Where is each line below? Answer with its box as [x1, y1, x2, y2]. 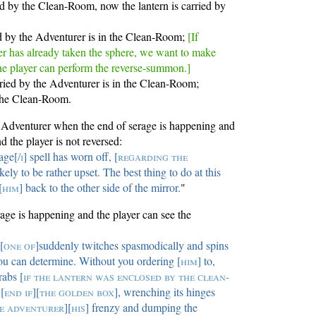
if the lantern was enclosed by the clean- [23, 269, 230, 284]
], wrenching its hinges [114, 284, 216, 300]
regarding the [118, 149, 188, 164]
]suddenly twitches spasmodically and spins [35, 238, 229, 253]
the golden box [39, 284, 115, 300]
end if [4, 284, 33, 300]
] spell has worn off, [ [23, 149, 118, 164]
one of [4, 238, 35, 253]
